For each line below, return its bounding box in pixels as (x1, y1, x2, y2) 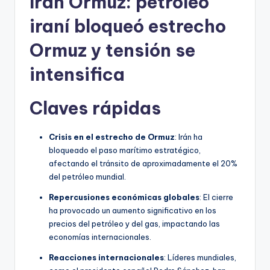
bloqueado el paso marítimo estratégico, (49, 145, 201, 155)
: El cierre (199, 192, 233, 202)
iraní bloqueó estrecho (30, 14, 226, 37)
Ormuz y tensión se (30, 39, 195, 61)
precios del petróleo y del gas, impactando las (49, 218, 220, 228)
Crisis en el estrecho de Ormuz (49, 131, 175, 142)
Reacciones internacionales (49, 252, 164, 262)
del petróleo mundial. (49, 171, 126, 181)
